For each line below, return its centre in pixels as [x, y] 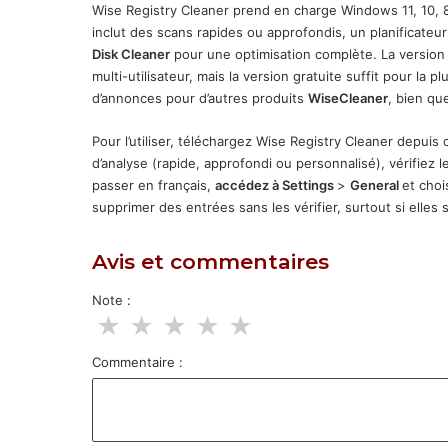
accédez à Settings [276, 185]
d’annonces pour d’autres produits [200, 98]
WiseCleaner [348, 98]
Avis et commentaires [210, 261]
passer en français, [153, 185]
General [376, 185]
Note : [111, 300]
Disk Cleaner [131, 54]
